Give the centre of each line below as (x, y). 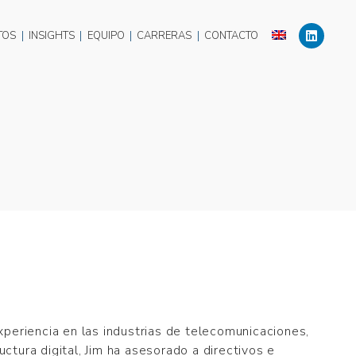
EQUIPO (106, 36)
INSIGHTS (51, 36)
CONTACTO (232, 36)
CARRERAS (164, 36)
